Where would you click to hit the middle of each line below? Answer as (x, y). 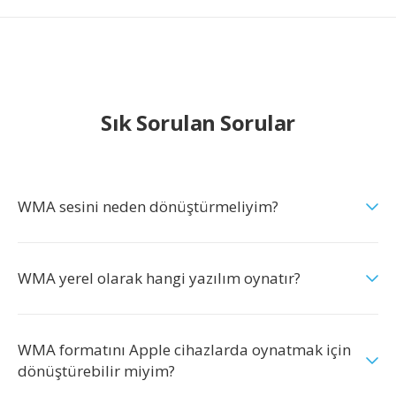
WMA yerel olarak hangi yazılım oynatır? (159, 278)
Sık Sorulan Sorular (198, 122)
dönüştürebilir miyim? (96, 371)
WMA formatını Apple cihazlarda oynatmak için (184, 350)
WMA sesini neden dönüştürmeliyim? (148, 206)
